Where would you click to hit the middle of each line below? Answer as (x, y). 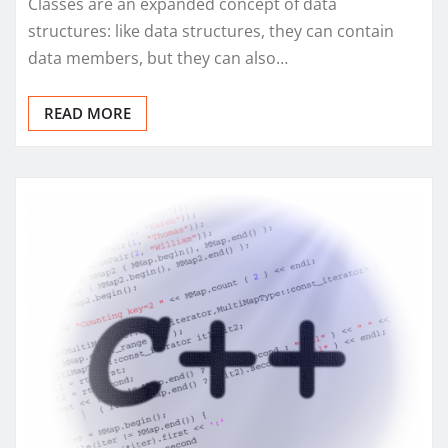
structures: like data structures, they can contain (211, 31)
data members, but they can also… (158, 58)
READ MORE (87, 113)
